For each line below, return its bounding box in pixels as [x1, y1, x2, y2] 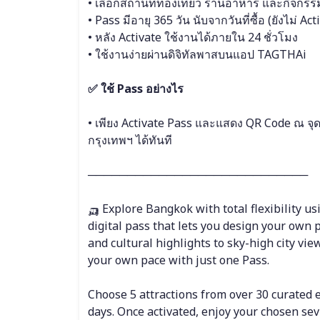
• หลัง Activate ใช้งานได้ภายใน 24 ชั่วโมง [87, 29, 298, 45]
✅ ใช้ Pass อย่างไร [87, 81, 184, 96]
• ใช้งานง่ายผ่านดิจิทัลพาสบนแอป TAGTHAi [87, 46, 306, 62]
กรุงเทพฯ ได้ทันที [87, 132, 172, 148]
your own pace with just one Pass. [87, 252, 269, 268]
